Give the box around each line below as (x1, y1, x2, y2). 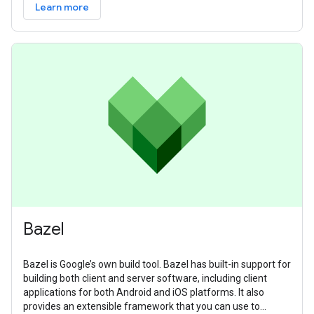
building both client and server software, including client (23, 272, 267, 284)
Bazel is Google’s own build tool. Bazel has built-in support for (23, 258, 291, 270)
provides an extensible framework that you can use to (23, 300, 260, 312)
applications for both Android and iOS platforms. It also (23, 286, 264, 298)
